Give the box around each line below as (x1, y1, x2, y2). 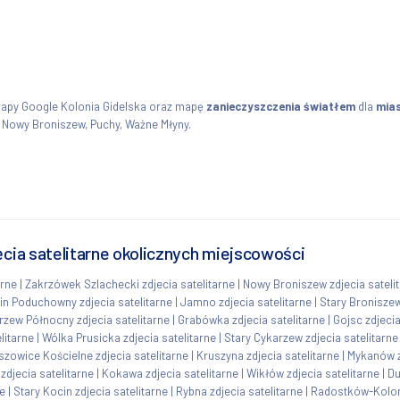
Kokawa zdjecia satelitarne (102, 365, 238, 380)
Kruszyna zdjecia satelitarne (196, 347, 339, 362)
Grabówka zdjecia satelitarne (178, 312, 325, 327)
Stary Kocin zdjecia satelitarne (13, 383, 168, 398)
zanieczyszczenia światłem (206, 98, 355, 113)
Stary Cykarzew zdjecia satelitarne (224, 329, 398, 345)
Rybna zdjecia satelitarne (176, 383, 303, 398)
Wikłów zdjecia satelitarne (246, 365, 379, 380)
